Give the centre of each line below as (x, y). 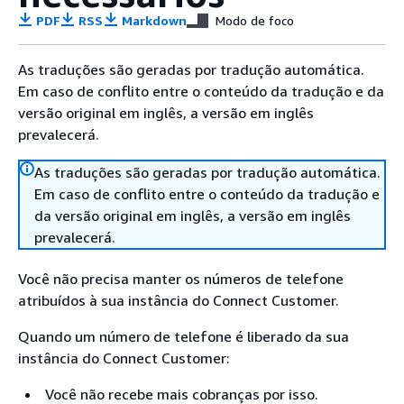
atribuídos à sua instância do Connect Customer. (179, 300)
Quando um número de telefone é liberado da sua (184, 336)
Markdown (152, 20)
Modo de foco (255, 20)
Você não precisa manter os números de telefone (181, 279)
